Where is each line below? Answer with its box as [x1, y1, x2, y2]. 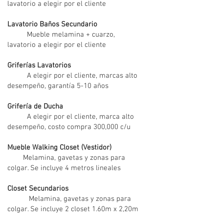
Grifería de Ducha [7, 102, 63, 111]
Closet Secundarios [7, 184, 68, 193]
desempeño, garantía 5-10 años [7, 82, 109, 90]
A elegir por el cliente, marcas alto [7, 71, 137, 80]
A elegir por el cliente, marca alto [7, 112, 134, 121]
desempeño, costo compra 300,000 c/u [7, 123, 131, 131]
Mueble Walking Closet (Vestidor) [7, 143, 111, 152]
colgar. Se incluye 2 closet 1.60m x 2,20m [7, 205, 142, 214]
